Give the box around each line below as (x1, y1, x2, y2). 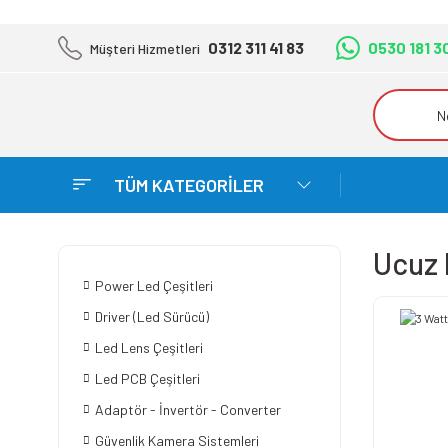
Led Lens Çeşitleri (95, 339, 203, 356)
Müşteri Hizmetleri (90, 39, 200, 57)
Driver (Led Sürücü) (95, 308, 209, 325)
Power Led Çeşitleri (95, 277, 213, 294)
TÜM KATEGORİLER (114, 173, 264, 196)
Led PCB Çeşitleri (95, 370, 200, 387)
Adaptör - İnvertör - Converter (95, 401, 281, 418)
